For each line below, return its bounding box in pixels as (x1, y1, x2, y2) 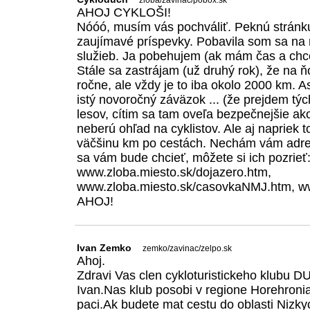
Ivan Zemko (77, 242, 131, 254)
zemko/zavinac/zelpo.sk (143, 244, 232, 254)
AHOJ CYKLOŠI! (77, 6, 171, 20)
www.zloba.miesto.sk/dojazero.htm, (77, 165, 271, 180)
